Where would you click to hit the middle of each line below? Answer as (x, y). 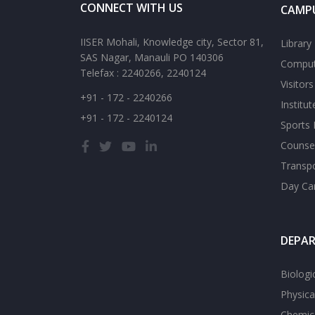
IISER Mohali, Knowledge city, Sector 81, (172, 42)
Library (296, 43)
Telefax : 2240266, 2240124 (143, 73)
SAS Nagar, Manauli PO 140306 (152, 57)
